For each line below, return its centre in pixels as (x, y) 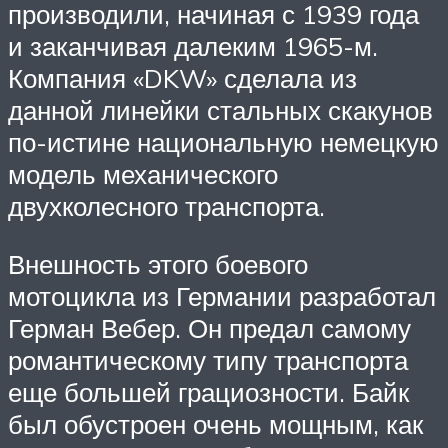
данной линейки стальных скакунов (220, 110)
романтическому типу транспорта (208, 359)
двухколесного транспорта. (166, 206)
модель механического (143, 174)
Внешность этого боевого (158, 263)
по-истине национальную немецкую (223, 142)
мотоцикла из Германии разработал (222, 295)
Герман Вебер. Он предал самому (209, 327)
